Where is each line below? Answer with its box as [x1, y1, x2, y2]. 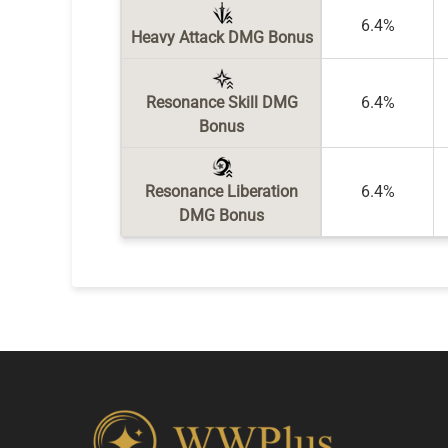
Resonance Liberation [145, 182, 298, 201]
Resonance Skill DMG [145, 93, 298, 112]
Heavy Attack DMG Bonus [130, 28, 313, 47]
